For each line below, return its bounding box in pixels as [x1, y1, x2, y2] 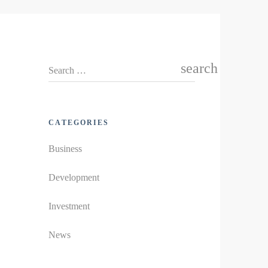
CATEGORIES [48, 118, 109, 127]
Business [48, 143, 82, 154]
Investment [48, 200, 90, 211]
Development [48, 172, 99, 182]
